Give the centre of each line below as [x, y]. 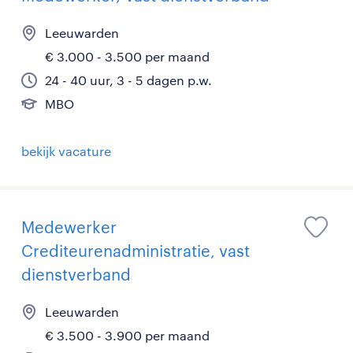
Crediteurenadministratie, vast [136, 251]
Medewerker [69, 227]
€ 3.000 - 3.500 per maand [127, 56]
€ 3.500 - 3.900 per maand [127, 335]
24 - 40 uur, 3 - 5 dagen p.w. [128, 80]
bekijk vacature [66, 151]
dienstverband [76, 274]
